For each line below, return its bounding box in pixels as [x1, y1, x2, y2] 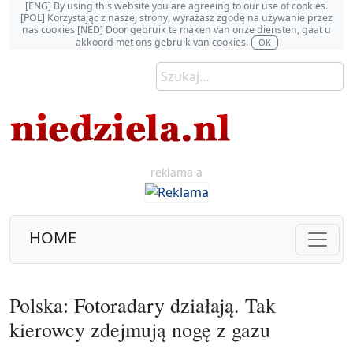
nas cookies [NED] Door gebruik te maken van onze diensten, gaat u [22, 23, 331, 36]
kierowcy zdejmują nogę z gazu [9, 315, 270, 343]
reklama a [150, 165, 203, 180]
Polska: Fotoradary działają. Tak [9, 291, 276, 318]
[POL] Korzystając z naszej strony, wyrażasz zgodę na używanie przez [20, 11, 333, 24]
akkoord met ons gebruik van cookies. [75, 35, 248, 49]
